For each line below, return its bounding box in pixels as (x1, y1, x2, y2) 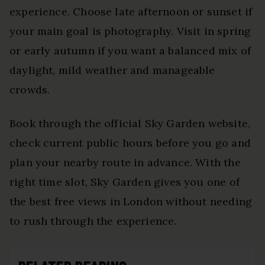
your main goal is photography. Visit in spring (9, 24, 251, 38)
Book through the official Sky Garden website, (9, 117, 251, 131)
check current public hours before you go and (9, 136, 251, 150)
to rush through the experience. (9, 214, 177, 228)
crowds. (9, 83, 50, 97)
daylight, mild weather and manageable (9, 63, 215, 77)
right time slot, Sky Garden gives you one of (9, 175, 240, 189)
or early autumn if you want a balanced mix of (9, 44, 251, 58)
